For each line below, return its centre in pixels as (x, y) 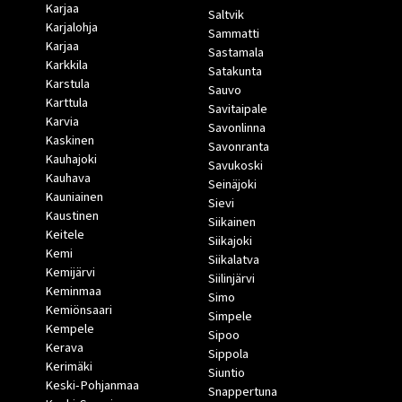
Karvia (62, 122)
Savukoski (235, 166)
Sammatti (233, 34)
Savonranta (238, 147)
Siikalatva (233, 260)
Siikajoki (230, 241)
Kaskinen (70, 141)
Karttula (66, 103)
